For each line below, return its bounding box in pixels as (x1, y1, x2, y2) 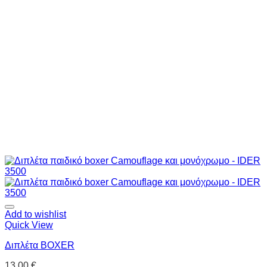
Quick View (5, 220, 53, 231)
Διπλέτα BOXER (5, 240, 74, 251)
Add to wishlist (5, 209, 66, 220)
